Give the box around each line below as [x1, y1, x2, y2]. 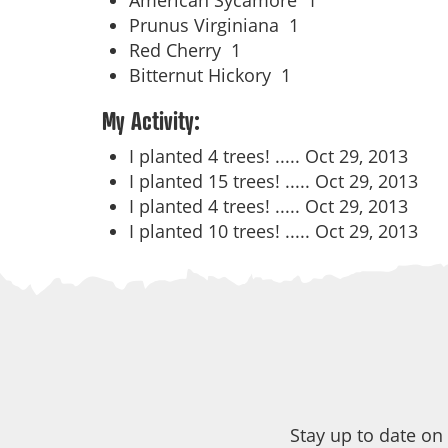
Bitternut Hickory [129, 63, 281, 87]
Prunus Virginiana [129, 13, 289, 37]
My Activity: [102, 106, 200, 136]
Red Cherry [129, 38, 231, 62]
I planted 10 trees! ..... [129, 219, 315, 243]
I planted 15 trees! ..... [129, 169, 315, 193]
